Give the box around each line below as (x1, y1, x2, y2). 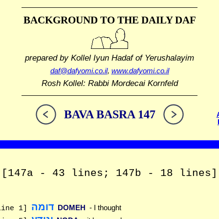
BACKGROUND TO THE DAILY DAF (23, 14, 196, 26)
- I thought (89, 203, 121, 212)
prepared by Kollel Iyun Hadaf (25, 53, 133, 62)
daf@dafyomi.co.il (50, 66, 108, 75)
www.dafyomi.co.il (111, 66, 169, 75)
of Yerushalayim (133, 53, 194, 62)
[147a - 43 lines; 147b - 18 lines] (1, 168, 218, 179)
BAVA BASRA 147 (64, 108, 155, 121)
